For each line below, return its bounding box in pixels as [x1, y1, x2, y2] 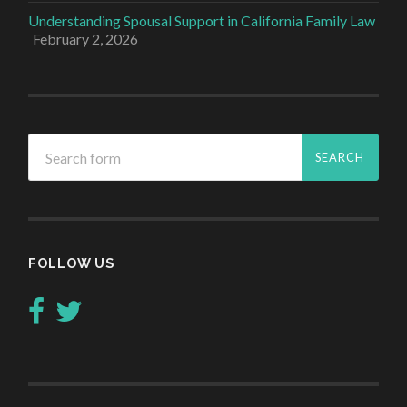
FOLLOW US [28, 255, 115, 272]
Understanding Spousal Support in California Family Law [28, 12, 376, 30]
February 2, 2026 [33, 30, 139, 48]
